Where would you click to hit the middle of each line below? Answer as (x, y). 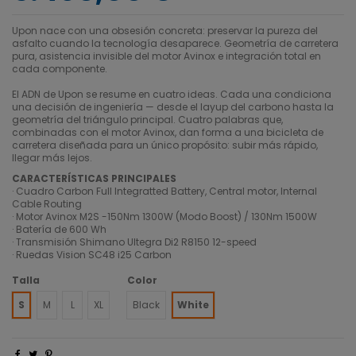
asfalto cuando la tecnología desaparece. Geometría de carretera (175, 44)
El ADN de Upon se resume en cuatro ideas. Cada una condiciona (172, 95)
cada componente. (60, 69)
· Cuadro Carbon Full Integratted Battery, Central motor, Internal (164, 191)
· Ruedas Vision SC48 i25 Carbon (92, 254)
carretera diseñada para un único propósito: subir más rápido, (165, 145)
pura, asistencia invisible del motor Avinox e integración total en (166, 56)
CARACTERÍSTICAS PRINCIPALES (94, 178)
